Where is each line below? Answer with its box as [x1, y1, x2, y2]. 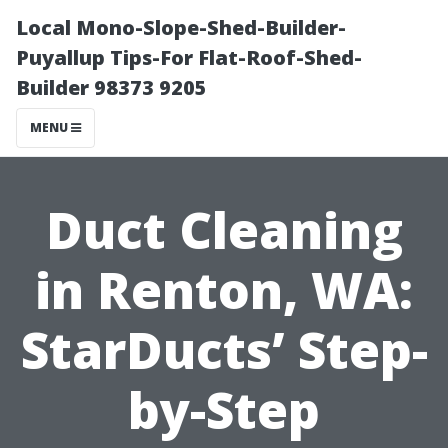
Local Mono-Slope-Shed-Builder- [16, 14, 346, 41]
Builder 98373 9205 [16, 74, 207, 101]
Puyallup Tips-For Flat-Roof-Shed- [16, 44, 362, 71]
